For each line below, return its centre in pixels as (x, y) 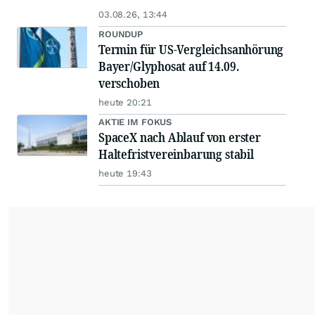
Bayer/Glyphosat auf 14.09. (169, 66)
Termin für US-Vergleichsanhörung (191, 50)
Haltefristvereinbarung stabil (176, 154)
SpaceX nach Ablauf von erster (180, 137)
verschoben (129, 83)
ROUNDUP (121, 34)
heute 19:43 (125, 174)
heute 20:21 (125, 103)
